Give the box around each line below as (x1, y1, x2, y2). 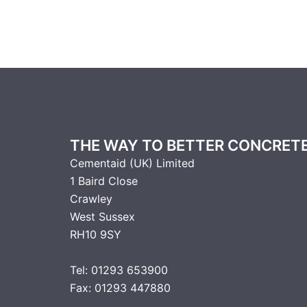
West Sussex (70, 209, 135, 223)
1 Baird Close (70, 173, 138, 188)
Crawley (70, 191, 112, 206)
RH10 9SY (70, 227, 121, 241)
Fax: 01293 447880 (70, 280, 171, 295)
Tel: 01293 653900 (70, 262, 168, 277)
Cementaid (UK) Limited (70, 156, 195, 170)
